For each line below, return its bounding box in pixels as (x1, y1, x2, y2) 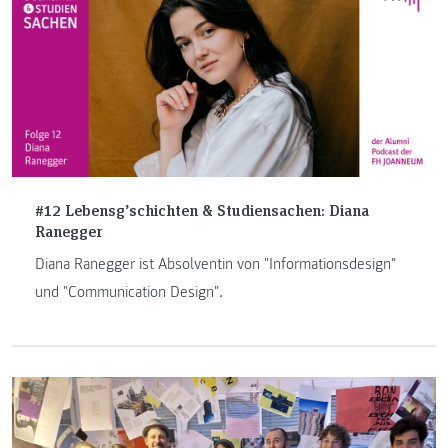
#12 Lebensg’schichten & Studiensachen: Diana (34, 199, 369, 221)
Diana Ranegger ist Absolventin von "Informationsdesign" (34, 254, 396, 275)
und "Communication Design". (34, 282, 223, 303)
